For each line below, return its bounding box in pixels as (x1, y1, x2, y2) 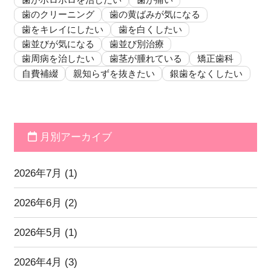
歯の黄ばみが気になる (109, 9, 200, 20)
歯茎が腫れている (109, 53, 182, 64)
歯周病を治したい (21, 53, 94, 64)
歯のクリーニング (21, 9, 94, 20)
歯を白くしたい (118, 24, 182, 34)
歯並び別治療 (109, 38, 164, 49)
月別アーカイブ (36, 131, 112, 143)
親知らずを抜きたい (73, 68, 155, 79)
